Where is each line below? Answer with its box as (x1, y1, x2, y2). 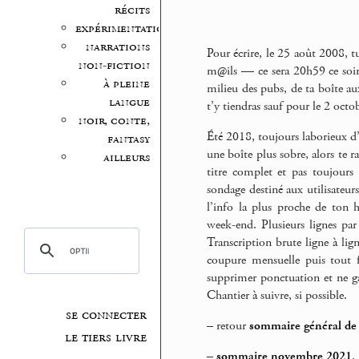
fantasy (107, 131, 150, 148)
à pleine (103, 75, 150, 93)
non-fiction (78, 57, 150, 75)
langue (108, 94, 150, 111)
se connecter (66, 306, 147, 325)
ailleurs (103, 149, 150, 167)
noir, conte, (78, 112, 150, 130)
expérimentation (75, 20, 172, 38)
